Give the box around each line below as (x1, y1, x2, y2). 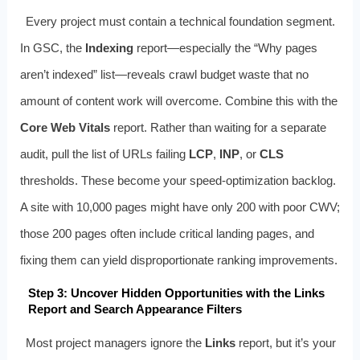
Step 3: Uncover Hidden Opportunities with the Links (27, 286, 325, 301)
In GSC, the (19, 41, 85, 55)
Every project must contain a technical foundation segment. (26, 14, 336, 29)
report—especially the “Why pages (133, 41, 317, 55)
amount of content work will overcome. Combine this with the (19, 94, 337, 108)
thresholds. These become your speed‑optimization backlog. (19, 174, 336, 188)
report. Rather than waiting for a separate (109, 121, 326, 135)
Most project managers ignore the (26, 336, 206, 350)
